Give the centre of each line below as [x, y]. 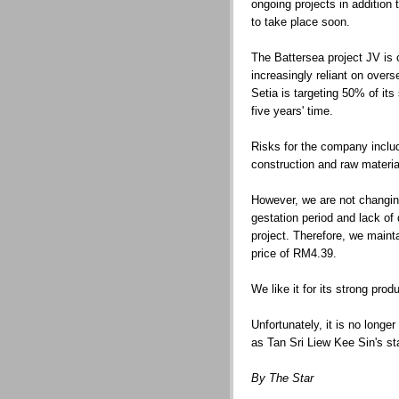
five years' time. [292, 111]
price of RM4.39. [294, 254]
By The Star [282, 379]
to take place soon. [301, 22]
